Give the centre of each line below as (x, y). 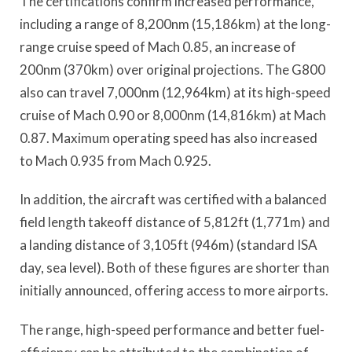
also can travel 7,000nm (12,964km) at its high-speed (175, 92)
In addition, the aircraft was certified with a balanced (173, 200)
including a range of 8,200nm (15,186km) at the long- (175, 24)
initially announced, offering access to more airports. (174, 291)
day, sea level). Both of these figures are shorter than (174, 268)
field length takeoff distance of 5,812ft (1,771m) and (175, 222)
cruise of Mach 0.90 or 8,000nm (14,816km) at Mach (173, 115)
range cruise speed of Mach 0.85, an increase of (158, 47)
